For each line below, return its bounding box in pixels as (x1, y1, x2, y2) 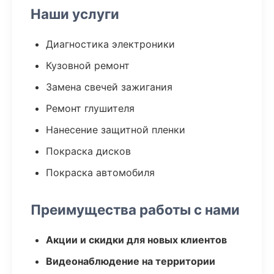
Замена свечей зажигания (46, 81, 172, 93)
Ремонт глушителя (46, 102, 135, 114)
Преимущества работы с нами (31, 201, 240, 218)
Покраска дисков (46, 145, 131, 157)
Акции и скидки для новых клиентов (46, 234, 227, 246)
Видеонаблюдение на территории (46, 255, 215, 267)
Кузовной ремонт (46, 59, 130, 72)
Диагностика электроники (46, 38, 175, 50)
